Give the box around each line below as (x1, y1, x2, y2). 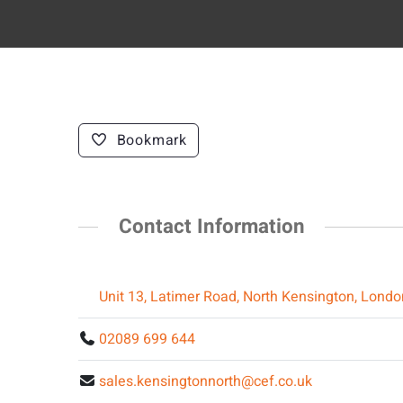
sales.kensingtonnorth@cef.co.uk (99, 370, 313, 392)
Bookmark (116, 130, 187, 151)
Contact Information (118, 212, 305, 241)
